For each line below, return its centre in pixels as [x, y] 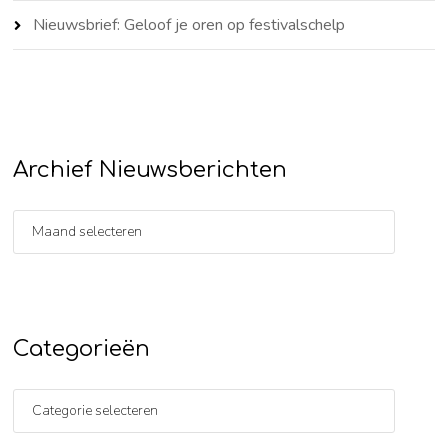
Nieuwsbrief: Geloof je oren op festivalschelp [189, 24]
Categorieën [82, 348]
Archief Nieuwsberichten [150, 169]
